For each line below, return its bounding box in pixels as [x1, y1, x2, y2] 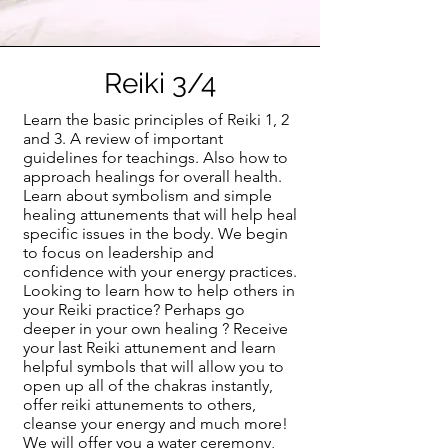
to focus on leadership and [23, 243, 214, 263]
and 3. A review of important [23, 129, 223, 149]
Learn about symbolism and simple [23, 186, 272, 206]
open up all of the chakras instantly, [23, 376, 273, 396]
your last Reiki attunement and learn [23, 338, 276, 358]
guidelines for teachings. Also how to [23, 148, 288, 168]
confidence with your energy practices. [23, 262, 297, 282]
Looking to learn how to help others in [23, 281, 295, 301]
